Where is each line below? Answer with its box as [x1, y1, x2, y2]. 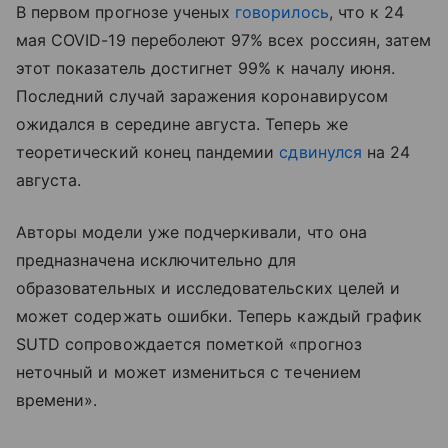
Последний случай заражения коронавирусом [16, 85, 388, 106]
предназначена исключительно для [16, 249, 297, 270]
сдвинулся [279, 141, 362, 162]
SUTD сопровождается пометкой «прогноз [16, 333, 362, 354]
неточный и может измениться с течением [16, 361, 361, 382]
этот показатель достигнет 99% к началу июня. [16, 57, 396, 78]
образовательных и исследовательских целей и [16, 277, 401, 298]
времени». [16, 389, 98, 410]
